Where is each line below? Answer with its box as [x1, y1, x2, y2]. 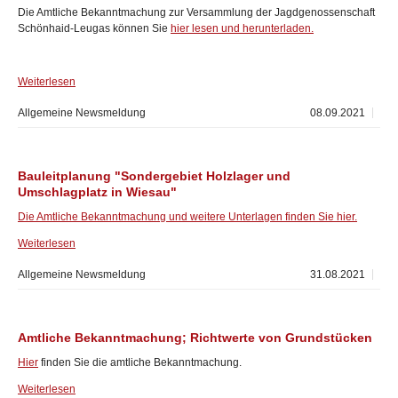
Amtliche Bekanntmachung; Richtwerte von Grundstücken [18, 330, 372, 345]
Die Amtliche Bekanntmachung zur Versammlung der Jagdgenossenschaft [18, 6, 375, 19]
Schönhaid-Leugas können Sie [18, 22, 171, 35]
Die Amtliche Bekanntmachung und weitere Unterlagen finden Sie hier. [18, 211, 357, 223]
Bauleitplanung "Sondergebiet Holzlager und [18, 169, 291, 183]
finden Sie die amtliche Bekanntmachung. [38, 356, 242, 369]
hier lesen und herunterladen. [171, 22, 314, 35]
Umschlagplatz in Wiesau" [18, 185, 177, 199]
